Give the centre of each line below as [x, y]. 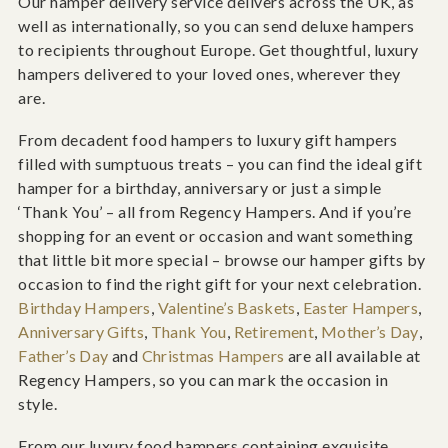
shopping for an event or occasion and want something [216, 236]
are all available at [352, 356]
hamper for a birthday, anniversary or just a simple [200, 188]
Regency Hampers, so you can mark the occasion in [203, 380]
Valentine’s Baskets [226, 308]
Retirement [273, 332]
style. [38, 404]
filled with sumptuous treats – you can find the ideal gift [220, 164]
